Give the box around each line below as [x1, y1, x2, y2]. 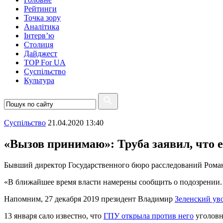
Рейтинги [24, 4, 57, 13]
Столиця [24, 40, 53, 49]
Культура [24, 76, 54, 85]
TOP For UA [24, 58, 66, 67]
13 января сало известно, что [4, 211, 104, 220]
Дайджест [24, 49, 57, 58]
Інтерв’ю [24, 31, 54, 40]
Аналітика [24, 22, 59, 31]
